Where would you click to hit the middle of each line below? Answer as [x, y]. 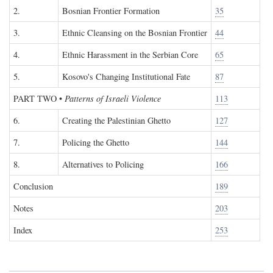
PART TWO [35, 98]
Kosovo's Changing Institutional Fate [126, 76]
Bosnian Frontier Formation [111, 11]
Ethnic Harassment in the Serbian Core [130, 55]
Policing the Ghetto [96, 142]
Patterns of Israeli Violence [113, 98]
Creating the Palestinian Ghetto [116, 120]
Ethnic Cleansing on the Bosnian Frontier [135, 33]
